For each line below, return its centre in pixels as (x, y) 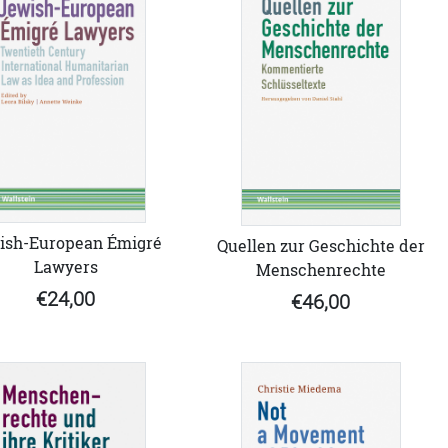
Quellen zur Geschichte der (320, 245)
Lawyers (65, 266)
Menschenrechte (320, 269)
